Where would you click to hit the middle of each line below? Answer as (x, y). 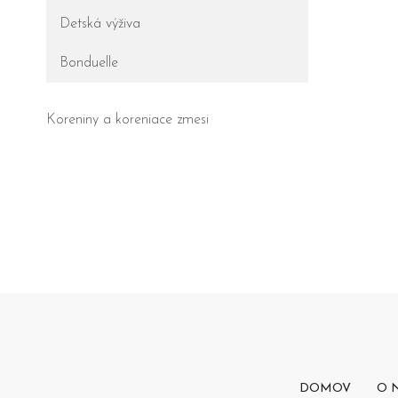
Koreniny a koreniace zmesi (127, 120)
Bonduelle (89, 64)
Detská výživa (100, 24)
